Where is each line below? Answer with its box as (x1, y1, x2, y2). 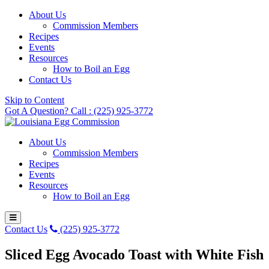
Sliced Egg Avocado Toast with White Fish (5, 246, 264, 262)
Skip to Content (5, 95, 64, 105)
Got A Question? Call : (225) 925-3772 (5, 106, 153, 116)
